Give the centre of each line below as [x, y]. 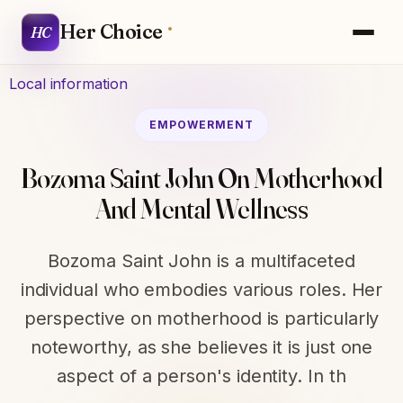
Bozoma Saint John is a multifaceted [201, 261]
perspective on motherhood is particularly [201, 318]
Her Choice [111, 31]
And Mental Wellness [201, 209]
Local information [68, 83]
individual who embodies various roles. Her [201, 290]
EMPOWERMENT [201, 125]
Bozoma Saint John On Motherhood [201, 179]
